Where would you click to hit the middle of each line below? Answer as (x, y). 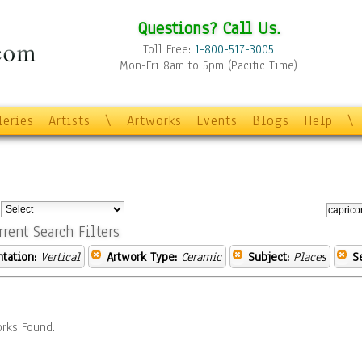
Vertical (60, 257)
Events (217, 121)
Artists (69, 121)
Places (309, 257)
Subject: (269, 257)
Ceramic (201, 257)
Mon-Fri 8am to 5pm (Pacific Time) (208, 65)
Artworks (154, 121)
